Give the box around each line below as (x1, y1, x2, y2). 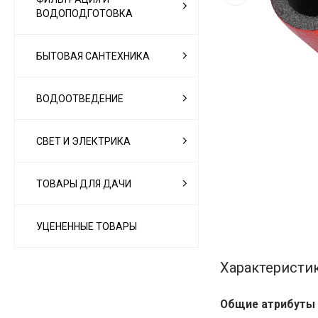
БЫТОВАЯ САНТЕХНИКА (36, 50, 150, 62)
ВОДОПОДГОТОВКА (36, 7, 133, 19)
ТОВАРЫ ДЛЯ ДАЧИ (36, 177, 131, 190)
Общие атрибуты (220, 297, 315, 311)
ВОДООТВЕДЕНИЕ (36, 92, 124, 104)
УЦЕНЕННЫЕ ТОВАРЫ (36, 220, 137, 232)
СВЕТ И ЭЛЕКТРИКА (36, 135, 131, 147)
